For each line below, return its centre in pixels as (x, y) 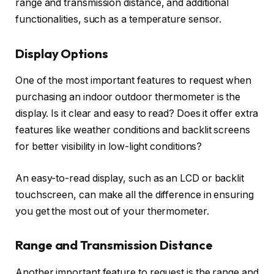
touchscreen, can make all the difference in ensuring (135, 194)
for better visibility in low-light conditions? (109, 147)
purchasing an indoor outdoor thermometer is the (128, 97)
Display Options (62, 53)
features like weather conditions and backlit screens (133, 130)
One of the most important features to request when (134, 81)
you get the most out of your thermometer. (112, 211)
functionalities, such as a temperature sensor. (119, 20)
